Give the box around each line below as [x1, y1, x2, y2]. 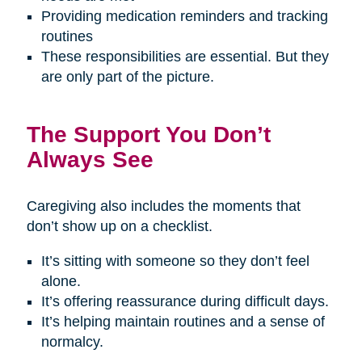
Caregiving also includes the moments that [26, 198, 301, 215]
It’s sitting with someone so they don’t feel [40, 253, 309, 270]
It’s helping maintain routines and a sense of [40, 314, 325, 330]
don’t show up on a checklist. [26, 218, 213, 235]
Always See [26, 146, 154, 173]
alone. [40, 273, 81, 290]
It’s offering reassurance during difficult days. [40, 293, 329, 310]
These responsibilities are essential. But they [40, 48, 329, 65]
